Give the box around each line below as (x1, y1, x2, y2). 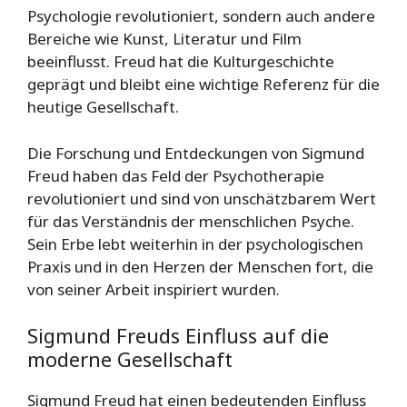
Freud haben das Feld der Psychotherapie (27, 164, 324, 186)
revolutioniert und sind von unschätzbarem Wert (27, 187, 376, 209)
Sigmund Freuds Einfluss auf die (27, 322, 329, 350)
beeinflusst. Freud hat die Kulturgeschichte (27, 51, 334, 73)
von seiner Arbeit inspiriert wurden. (27, 278, 280, 300)
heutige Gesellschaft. (27, 96, 179, 118)
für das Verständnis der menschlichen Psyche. (27, 210, 354, 232)
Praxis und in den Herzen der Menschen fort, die (27, 255, 373, 277)
